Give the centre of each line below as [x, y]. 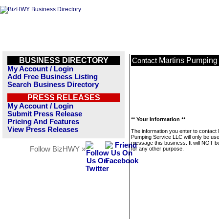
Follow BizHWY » [58, 149]
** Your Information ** [158, 119]
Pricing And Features [43, 122]
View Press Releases [43, 130]
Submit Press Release [45, 114]
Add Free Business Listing [53, 77]
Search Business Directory [53, 85]
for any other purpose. [157, 149]
